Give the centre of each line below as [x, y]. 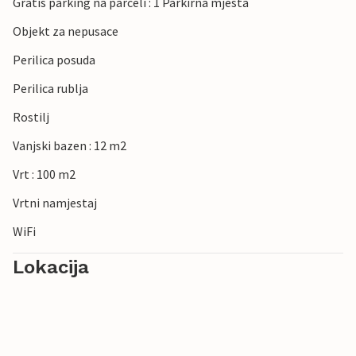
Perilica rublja [50, 89]
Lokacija [51, 267]
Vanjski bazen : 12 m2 [70, 146]
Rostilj [31, 117]
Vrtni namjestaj [55, 203]
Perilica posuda [54, 60]
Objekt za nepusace [66, 31]
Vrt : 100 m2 [44, 174]
